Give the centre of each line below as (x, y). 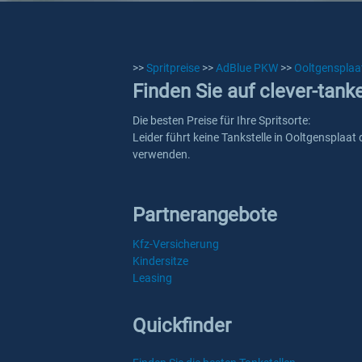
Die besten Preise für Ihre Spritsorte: (221, 120)
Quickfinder (182, 326)
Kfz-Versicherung (176, 244)
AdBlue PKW (247, 68)
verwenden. (162, 154)
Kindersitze (160, 261)
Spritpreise (173, 68)
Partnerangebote (205, 215)
